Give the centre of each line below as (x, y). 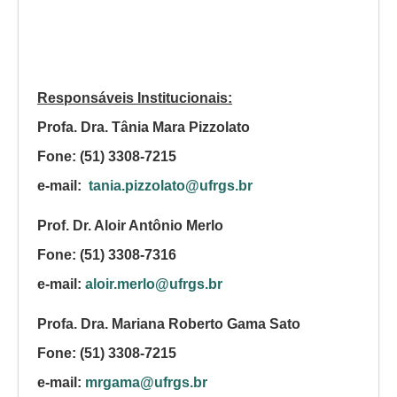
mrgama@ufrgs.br (146, 382)
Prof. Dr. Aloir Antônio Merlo (134, 225)
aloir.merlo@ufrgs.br (154, 284)
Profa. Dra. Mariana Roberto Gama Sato (169, 323)
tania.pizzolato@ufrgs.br (171, 185)
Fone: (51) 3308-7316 (107, 254)
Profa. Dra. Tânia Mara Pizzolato (145, 127)
